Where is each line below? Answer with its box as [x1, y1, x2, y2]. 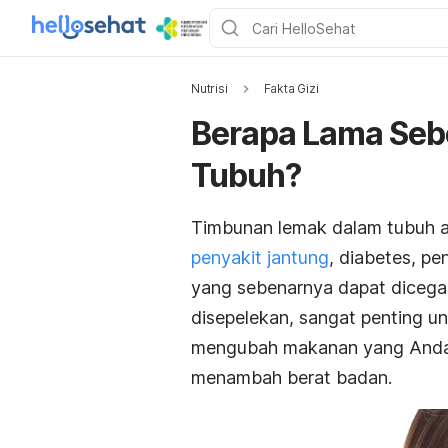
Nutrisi [191, 81, 228, 96]
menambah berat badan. [191, 367, 392, 388]
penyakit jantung [191, 247, 329, 268]
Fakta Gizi [263, 81, 319, 96]
